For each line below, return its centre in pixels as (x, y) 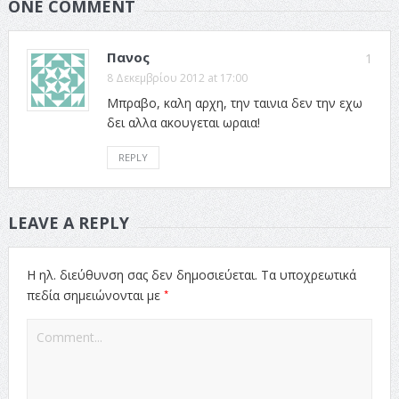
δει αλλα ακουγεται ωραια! (183, 122)
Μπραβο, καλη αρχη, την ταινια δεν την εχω (234, 102)
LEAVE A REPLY (68, 222)
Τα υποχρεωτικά (308, 274)
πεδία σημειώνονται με (95, 295)
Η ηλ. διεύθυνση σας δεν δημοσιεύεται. (142, 274)
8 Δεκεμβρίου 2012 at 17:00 (177, 77)
